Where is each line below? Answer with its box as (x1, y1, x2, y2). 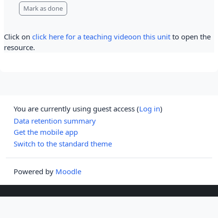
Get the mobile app (14, 127, 78, 137)
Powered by (14, 166, 55, 176)
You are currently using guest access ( (14, 103, 139, 113)
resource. (4, 42, 35, 52)
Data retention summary (14, 115, 96, 126)
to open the (170, 31, 211, 41)
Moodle (55, 166, 81, 176)
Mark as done (23, 3, 63, 13)
